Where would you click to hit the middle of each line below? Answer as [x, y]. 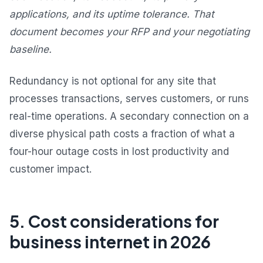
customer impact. [50, 169]
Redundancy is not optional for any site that [113, 81]
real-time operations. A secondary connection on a [129, 117]
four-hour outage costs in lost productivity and [119, 152]
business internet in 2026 [110, 242]
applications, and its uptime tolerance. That [112, 14]
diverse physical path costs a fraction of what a [122, 134]
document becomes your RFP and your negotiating [129, 32]
